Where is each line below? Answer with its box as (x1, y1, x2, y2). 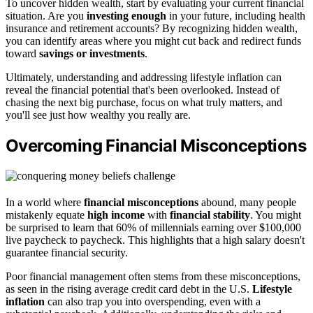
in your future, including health (166, 10, 305, 22)
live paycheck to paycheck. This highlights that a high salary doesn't (6, 234, 305, 247)
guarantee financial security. (6, 247, 128, 259)
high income (87, 209, 145, 221)
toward (6, 48, 39, 60)
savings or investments (39, 48, 145, 60)
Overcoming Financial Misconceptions (6, 136, 306, 156)
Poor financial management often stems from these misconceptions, (6, 270, 300, 283)
